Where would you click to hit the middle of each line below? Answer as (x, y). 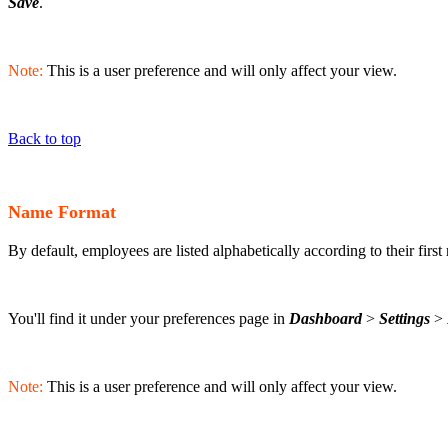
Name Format (62, 212)
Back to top (44, 139)
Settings (404, 318)
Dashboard (325, 318)
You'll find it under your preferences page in (148, 318)
